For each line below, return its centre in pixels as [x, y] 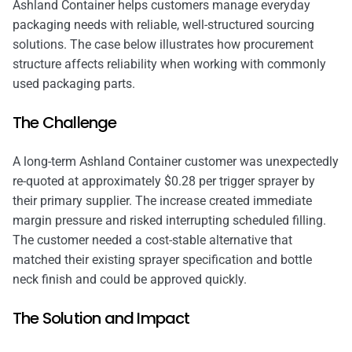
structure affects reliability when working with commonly [169, 64]
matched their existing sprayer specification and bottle [162, 259]
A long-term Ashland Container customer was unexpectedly [176, 161]
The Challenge [65, 122]
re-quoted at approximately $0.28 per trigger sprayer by [164, 181]
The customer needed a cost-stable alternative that [152, 240]
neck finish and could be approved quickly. [130, 279]
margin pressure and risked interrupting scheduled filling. [169, 220]
